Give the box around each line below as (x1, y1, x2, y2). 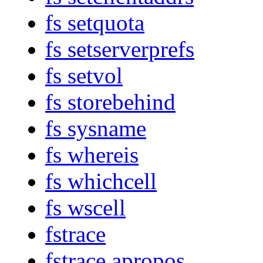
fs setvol (45, 63, 123, 89)
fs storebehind (45, 89, 176, 115)
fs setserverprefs (45, 36, 194, 62)
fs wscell (45, 195, 126, 221)
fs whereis (45, 142, 139, 168)
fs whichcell (45, 168, 157, 194)
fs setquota (45, 10, 144, 36)
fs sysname (45, 116, 146, 141)
